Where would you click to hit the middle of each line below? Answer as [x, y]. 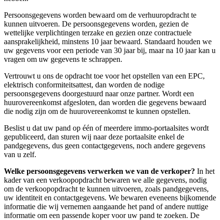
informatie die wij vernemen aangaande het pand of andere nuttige [106, 206]
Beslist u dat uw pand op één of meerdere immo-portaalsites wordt [106, 128]
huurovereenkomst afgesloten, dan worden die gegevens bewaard [105, 102]
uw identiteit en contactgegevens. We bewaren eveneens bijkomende [110, 197]
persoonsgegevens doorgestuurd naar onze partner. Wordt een [99, 93]
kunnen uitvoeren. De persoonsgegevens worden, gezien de [96, 24]
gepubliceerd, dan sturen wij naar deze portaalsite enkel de [94, 137]
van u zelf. [20, 154]
